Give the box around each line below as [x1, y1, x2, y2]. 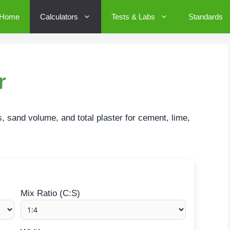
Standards [188, 12, 223, 21]
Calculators [40, 12, 78, 21]
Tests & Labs [111, 12, 155, 21]
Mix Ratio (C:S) [21, 188, 80, 198]
